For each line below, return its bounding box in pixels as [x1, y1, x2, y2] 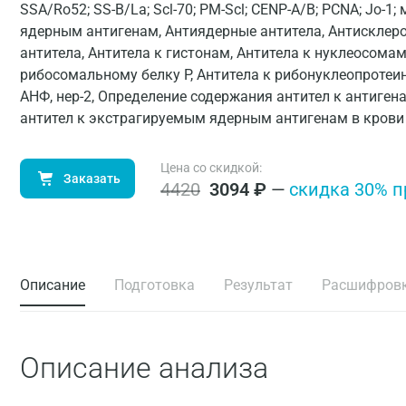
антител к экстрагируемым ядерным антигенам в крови [20, 110, 404, 127]
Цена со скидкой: [160, 160, 262, 175]
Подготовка [114, 276, 195, 294]
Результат [224, 276, 293, 294]
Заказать [63, 171, 121, 186]
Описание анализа [20, 351, 268, 385]
